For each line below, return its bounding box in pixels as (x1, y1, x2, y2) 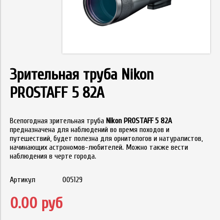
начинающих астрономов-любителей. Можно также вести (10, 142, 188, 152)
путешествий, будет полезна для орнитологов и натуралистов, (10, 134, 203, 143)
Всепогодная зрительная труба (10, 116, 106, 125)
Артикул (10, 175, 35, 184)
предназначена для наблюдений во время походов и (10, 125, 169, 134)
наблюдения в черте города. (10, 151, 96, 161)
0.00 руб (10, 193, 62, 212)
